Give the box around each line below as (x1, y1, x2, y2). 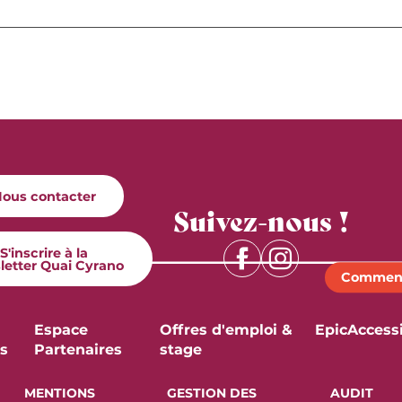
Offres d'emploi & (160, 320, 293, 338)
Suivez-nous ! (172, 199, 350, 239)
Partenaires (33, 340, 122, 358)
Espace (33, 320, 88, 338)
